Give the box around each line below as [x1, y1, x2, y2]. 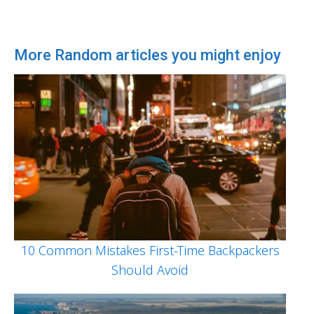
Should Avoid [111, 261, 189, 279]
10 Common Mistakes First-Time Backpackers [20, 242, 280, 259]
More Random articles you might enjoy [14, 46, 281, 64]
